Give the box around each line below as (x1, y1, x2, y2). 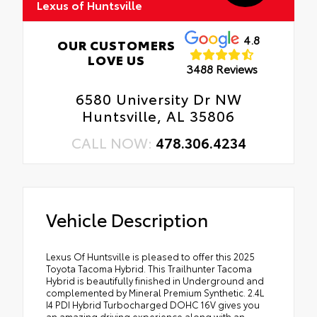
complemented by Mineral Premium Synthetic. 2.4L (46, 286, 264, 299)
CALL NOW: (71, 132, 156, 153)
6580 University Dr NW (75, 88, 242, 109)
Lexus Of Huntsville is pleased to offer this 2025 (46, 250, 255, 263)
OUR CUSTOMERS (57, 35, 176, 54)
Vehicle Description (46, 207, 208, 232)
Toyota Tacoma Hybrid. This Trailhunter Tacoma (46, 262, 252, 275)
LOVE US (88, 50, 146, 69)
